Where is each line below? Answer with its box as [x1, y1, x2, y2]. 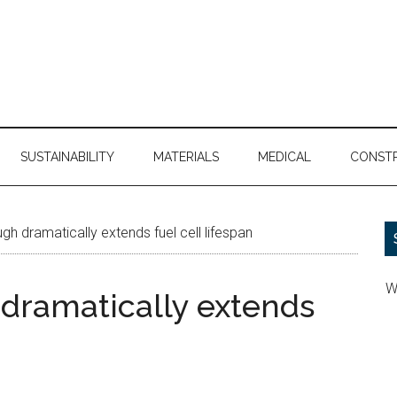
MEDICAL [258, 150, 311, 164]
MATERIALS [153, 150, 219, 164]
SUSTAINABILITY [20, 150, 114, 164]
